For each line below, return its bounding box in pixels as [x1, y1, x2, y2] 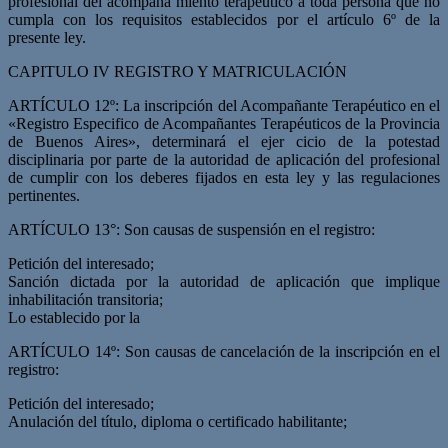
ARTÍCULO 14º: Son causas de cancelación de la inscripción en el [8, 342, 440, 360]
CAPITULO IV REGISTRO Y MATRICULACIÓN [8, 62, 347, 80]
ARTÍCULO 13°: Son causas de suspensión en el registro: [8, 220, 375, 238]
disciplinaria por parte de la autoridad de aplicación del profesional [8, 150, 440, 168]
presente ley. [8, 28, 86, 46]
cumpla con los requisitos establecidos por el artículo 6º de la [8, 10, 440, 28]
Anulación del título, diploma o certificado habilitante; [8, 412, 347, 430]
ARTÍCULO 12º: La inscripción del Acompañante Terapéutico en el [8, 96, 440, 114]
